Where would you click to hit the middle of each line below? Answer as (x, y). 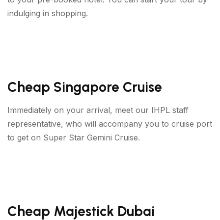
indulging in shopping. (48, 13)
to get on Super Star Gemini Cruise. (74, 137)
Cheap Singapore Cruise (85, 87)
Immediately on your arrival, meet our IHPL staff (98, 110)
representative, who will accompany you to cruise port (110, 124)
